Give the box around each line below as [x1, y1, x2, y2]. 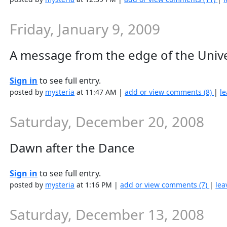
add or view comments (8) [125, 87, 214, 97]
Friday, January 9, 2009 [10, 19, 161, 39]
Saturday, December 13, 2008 [10, 205, 205, 224]
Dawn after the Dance [10, 139, 135, 156]
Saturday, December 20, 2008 [10, 112, 205, 131]
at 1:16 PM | [74, 180, 121, 190]
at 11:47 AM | [74, 87, 125, 97]
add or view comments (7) [120, 180, 210, 190]
